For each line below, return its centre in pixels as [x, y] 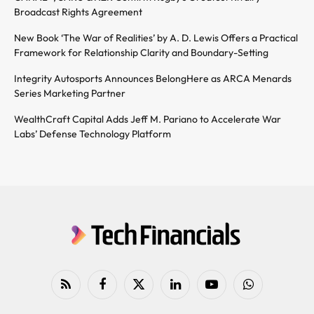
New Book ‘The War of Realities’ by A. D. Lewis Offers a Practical [156, 38]
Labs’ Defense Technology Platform [93, 134]
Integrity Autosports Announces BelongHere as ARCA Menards [153, 79]
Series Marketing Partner [70, 94]
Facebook [121, 290]
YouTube [228, 290]
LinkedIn [191, 290]
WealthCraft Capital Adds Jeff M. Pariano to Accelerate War [148, 120]
